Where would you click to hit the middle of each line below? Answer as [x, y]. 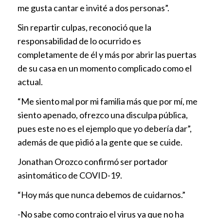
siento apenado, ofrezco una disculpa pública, [103, 115]
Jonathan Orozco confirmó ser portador [93, 161]
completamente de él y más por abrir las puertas [107, 54]
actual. [30, 82]
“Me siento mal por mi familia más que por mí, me [108, 101]
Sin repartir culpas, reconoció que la [84, 27]
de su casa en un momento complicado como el [105, 68]
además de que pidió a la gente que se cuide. [100, 142]
